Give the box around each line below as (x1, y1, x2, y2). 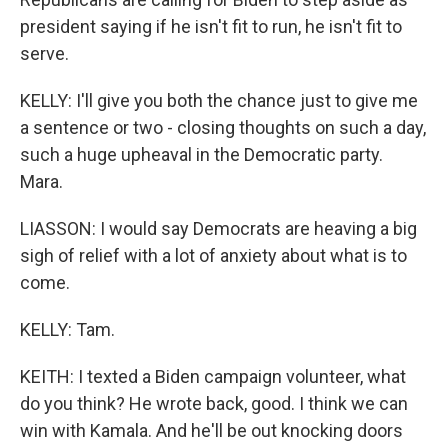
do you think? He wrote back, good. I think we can (20, 393, 408, 414)
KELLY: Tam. (20, 319, 115, 340)
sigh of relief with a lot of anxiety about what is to (20, 245, 407, 266)
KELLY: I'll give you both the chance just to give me (20, 90, 418, 111)
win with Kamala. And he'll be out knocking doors (20, 420, 403, 441)
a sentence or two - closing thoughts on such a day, (20, 117, 426, 138)
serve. (20, 43, 69, 64)
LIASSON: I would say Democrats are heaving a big (20, 218, 417, 239)
